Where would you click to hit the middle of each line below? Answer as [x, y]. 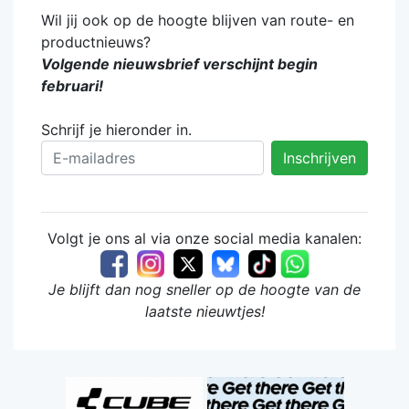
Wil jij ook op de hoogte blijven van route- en [198, 20]
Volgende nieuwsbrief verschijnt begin [179, 63]
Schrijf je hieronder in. [116, 129]
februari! [72, 85]
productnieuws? [98, 42]
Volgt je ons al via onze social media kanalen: [204, 238]
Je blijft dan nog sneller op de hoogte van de [204, 289]
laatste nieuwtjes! [204, 311]
